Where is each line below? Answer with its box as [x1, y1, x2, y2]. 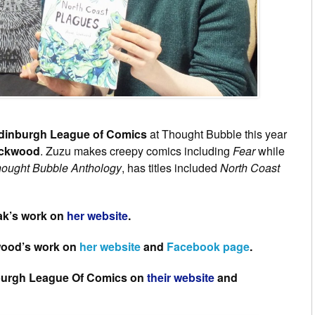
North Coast [220, 159, 280, 176]
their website [147, 269, 217, 285]
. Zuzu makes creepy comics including [40, 142, 233, 159]
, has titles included [122, 159, 220, 176]
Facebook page [167, 238, 250, 255]
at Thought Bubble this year [147, 125, 287, 142]
